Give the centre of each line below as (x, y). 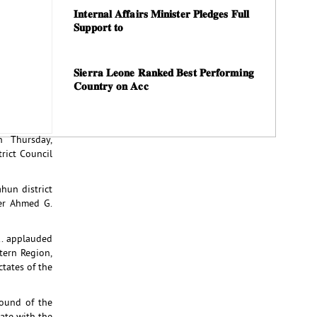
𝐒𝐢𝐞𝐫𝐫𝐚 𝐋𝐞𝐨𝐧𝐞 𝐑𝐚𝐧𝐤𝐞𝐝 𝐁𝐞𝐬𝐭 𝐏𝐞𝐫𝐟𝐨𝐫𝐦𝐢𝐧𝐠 (164, 74)
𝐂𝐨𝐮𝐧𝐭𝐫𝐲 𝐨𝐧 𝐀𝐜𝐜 (111, 87)
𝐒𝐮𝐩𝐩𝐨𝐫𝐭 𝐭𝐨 (99, 29)
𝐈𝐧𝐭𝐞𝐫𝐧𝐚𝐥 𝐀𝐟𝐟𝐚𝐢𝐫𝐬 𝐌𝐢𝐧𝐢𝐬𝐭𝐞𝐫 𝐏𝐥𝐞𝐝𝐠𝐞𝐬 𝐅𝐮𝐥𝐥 (162, 15)
